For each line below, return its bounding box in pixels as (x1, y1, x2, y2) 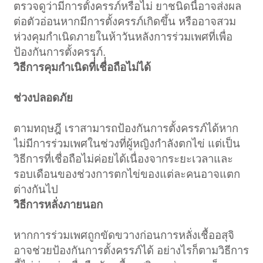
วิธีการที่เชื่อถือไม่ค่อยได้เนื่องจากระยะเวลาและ (14, 152, 234, 165)
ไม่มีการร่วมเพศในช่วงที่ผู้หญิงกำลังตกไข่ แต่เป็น (14, 137, 241, 150)
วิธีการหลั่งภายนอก (14, 198, 103, 211)
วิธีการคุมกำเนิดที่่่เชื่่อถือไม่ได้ (14, 60, 151, 73)
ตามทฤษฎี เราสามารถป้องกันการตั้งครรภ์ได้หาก (14, 122, 239, 134)
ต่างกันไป (14, 183, 59, 195)
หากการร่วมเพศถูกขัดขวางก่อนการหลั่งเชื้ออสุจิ (14, 228, 235, 241)
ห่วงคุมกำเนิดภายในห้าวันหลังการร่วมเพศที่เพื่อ (14, 30, 233, 43)
